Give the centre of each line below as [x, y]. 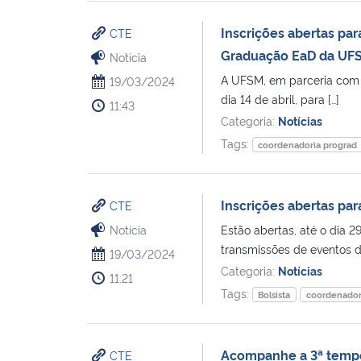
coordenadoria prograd [308, 144]
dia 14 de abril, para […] [280, 98]
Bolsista [274, 294]
